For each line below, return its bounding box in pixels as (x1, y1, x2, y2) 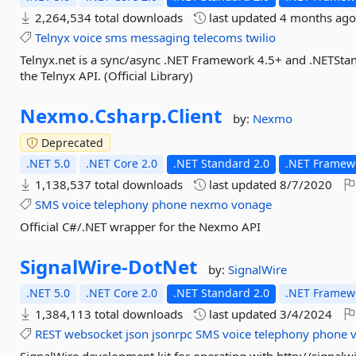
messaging (130, 29, 191, 45)
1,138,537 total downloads (32, 176, 184, 192)
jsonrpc (152, 326, 193, 342)
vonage (231, 196, 273, 212)
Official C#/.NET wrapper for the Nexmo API (20, 219, 261, 234)
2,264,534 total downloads (32, 10, 184, 25)
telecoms (193, 29, 243, 45)
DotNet (128, 253, 198, 280)
